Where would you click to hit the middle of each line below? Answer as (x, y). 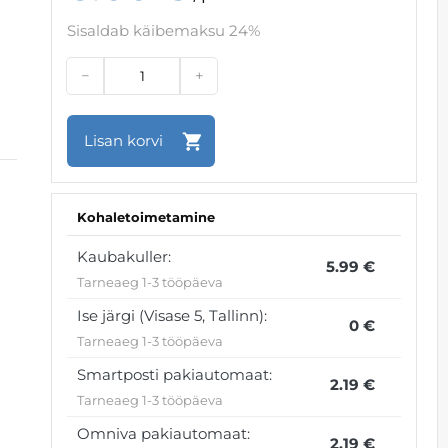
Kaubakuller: (124, 257)
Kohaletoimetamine (146, 217)
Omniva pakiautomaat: (164, 434)
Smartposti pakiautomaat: (175, 375)
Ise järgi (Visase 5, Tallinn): (172, 316)
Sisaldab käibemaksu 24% (164, 31)
